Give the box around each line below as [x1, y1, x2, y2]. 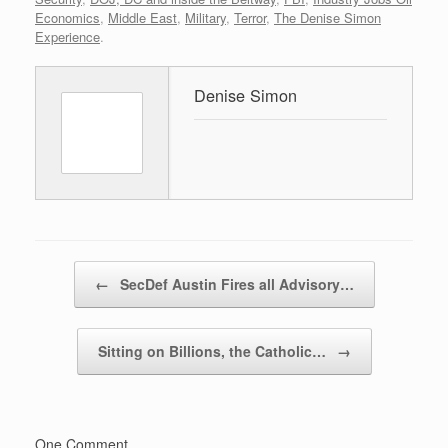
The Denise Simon [274, 7, 381, 27]
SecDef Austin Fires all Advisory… [115, 273, 354, 294]
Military [185, 7, 226, 27]
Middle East [108, 7, 177, 27]
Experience [35, 26, 100, 46]
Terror [234, 7, 266, 27]
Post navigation [35, 260, 125, 280]
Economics [35, 7, 100, 27]
